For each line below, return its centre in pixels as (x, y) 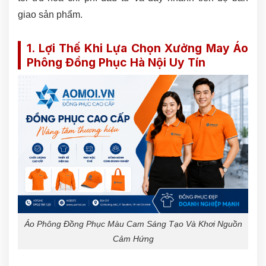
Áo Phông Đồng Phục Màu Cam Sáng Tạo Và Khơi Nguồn (133, 224)
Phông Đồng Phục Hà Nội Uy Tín (116, 62)
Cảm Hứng (133, 238)
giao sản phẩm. (50, 14)
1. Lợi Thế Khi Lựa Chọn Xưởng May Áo (137, 48)
